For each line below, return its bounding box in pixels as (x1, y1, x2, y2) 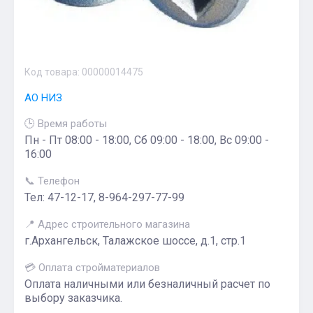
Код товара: (24, 66, 80, 78)
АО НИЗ (24, 92, 62, 104)
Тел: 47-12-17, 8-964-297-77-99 (24, 191, 184, 204)
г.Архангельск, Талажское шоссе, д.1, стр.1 (24, 234, 246, 247)
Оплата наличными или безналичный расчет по (24, 277, 270, 291)
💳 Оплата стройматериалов (24, 261, 160, 274)
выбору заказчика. (24, 291, 122, 305)
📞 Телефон (24, 175, 80, 187)
